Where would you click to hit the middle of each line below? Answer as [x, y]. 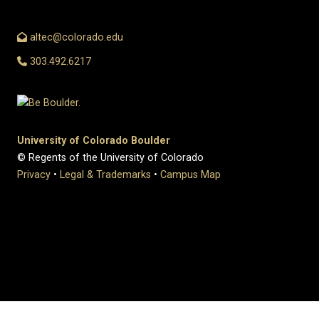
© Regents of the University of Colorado [110, 158]
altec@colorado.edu [75, 38]
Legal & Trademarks [105, 175]
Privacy [34, 175]
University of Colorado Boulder [94, 141]
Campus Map [190, 175]
